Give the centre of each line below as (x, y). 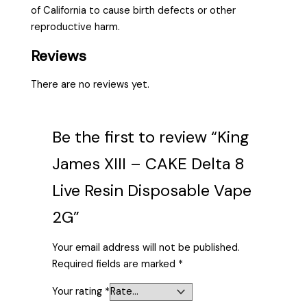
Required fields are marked (115, 265)
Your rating (79, 291)
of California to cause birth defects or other (134, 10)
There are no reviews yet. (90, 84)
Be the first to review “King (151, 136)
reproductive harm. (76, 27)
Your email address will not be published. (146, 248)
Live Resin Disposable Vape (152, 190)
